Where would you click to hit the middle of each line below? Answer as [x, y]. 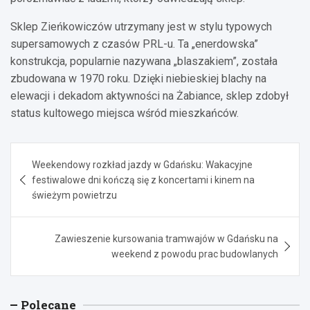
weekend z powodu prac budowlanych [195, 254]
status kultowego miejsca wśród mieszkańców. [125, 113]
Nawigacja [55, 152]
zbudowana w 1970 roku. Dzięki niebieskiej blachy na [138, 78]
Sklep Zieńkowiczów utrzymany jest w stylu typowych [141, 26]
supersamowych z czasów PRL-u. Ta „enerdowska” [134, 44]
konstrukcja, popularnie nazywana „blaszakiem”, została [144, 61]
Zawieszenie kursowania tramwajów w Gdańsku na [166, 238]
